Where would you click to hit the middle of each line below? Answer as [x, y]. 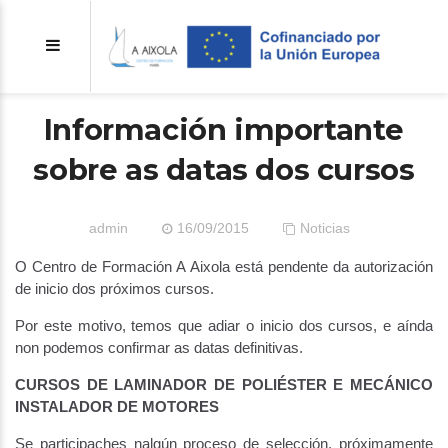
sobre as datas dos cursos [224, 169]
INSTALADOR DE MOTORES [117, 406]
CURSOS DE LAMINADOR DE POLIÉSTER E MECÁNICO [224, 384]
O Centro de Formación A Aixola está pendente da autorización [224, 266]
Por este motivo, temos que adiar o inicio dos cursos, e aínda [224, 325]
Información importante [224, 129]
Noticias [324, 228]
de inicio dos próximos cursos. [114, 288]
